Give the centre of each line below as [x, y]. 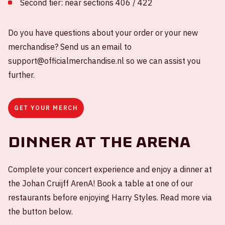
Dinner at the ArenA [99, 142]
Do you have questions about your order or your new [103, 32]
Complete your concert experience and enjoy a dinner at [110, 169]
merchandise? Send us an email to [70, 46]
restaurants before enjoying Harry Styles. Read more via [110, 197]
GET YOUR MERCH [46, 107]
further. [21, 75]
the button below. [40, 211]
